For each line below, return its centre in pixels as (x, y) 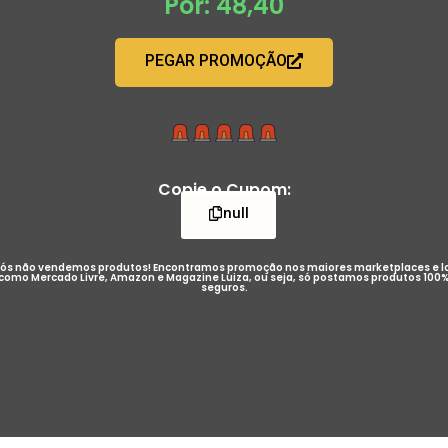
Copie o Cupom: (224, 189)
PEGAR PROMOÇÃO (216, 60)
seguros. (224, 287)
